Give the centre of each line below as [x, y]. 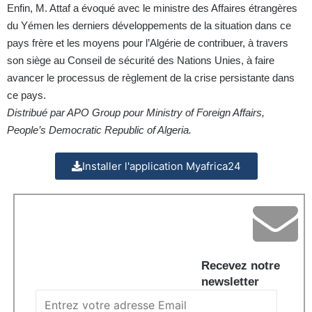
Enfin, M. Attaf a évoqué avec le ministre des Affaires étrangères [152, 8]
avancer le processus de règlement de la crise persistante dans [151, 78]
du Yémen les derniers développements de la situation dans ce [149, 26]
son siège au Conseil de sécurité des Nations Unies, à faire [141, 61]
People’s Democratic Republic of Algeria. [99, 130]
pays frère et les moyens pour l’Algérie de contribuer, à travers [148, 43]
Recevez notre [241, 266]
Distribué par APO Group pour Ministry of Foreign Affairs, [136, 113]
